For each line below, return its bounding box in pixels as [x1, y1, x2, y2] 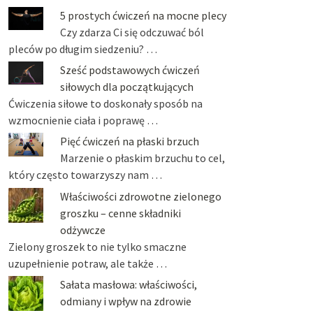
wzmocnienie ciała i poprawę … [8, 113, 158, 128]
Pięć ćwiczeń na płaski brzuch [59, 134, 199, 149]
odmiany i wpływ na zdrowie [59, 294, 191, 309]
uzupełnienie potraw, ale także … [8, 256, 167, 270]
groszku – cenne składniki [59, 205, 181, 220]
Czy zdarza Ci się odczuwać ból [59, 24, 204, 39]
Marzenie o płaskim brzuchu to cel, [59, 151, 225, 166]
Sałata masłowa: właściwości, [59, 277, 197, 292]
